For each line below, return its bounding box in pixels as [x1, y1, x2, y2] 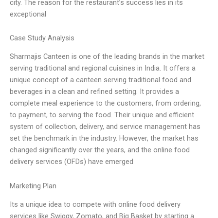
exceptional [10, 9, 46, 18]
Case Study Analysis [10, 34, 74, 43]
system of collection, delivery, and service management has [10, 122, 200, 131]
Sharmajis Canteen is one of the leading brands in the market [10, 52, 204, 61]
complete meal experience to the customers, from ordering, [10, 99, 201, 108]
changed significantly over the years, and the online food [10, 145, 190, 155]
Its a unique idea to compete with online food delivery [10, 200, 181, 209]
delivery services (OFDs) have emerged [10, 157, 133, 166]
